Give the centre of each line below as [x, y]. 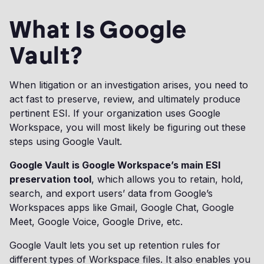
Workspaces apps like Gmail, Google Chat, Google [122, 207]
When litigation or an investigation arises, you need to [129, 85]
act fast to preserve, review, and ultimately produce [125, 99]
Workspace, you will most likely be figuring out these [128, 127]
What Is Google [98, 29]
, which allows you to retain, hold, [167, 179]
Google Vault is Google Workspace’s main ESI [115, 165]
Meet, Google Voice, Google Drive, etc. [96, 222]
